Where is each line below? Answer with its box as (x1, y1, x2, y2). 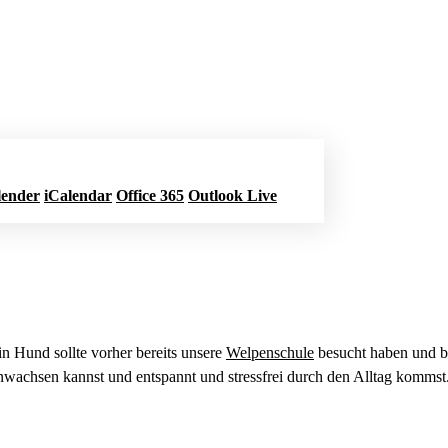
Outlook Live (188, 186, 277, 204)
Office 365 (116, 186, 184, 204)
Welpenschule (226, 343, 314, 361)
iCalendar (44, 186, 112, 204)
